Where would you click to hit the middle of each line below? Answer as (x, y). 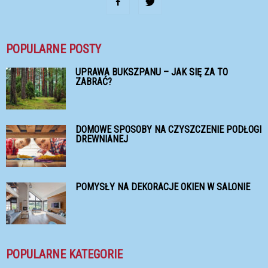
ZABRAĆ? (94, 81)
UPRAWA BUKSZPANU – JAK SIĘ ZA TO (152, 72)
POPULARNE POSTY (54, 49)
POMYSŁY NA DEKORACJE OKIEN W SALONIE (163, 187)
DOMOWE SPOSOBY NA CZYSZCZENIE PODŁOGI (168, 129)
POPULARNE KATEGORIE (64, 254)
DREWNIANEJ (102, 139)
